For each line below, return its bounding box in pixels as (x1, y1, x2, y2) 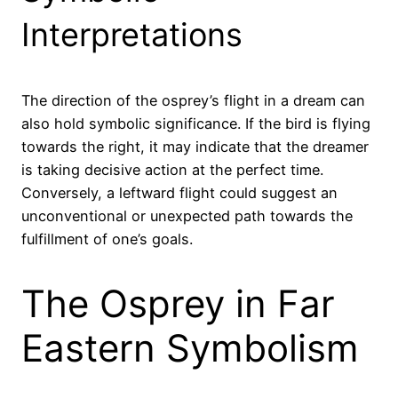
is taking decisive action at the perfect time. (21, 161, 323, 179)
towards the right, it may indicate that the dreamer (21, 138, 369, 156)
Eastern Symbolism (21, 325, 359, 371)
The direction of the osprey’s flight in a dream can (21, 92, 365, 110)
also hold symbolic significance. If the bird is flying (21, 115, 370, 133)
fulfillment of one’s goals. (21, 230, 193, 249)
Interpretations (21, 15, 243, 55)
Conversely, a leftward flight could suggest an (21, 184, 338, 203)
